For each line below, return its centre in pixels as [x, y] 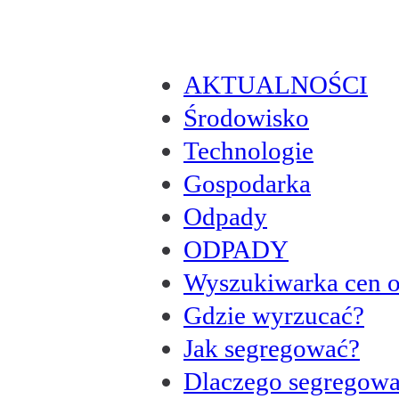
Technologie [248, 150]
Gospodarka [247, 183]
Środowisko [246, 117]
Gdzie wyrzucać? [274, 315]
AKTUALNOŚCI [276, 84]
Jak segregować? [272, 348]
